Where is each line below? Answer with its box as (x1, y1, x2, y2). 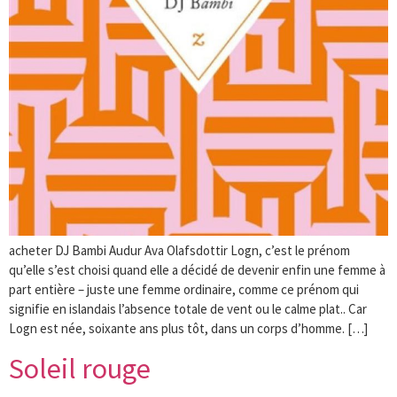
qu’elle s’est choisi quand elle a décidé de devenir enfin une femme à (9, 261, 385, 279)
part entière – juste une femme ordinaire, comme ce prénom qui (9, 281, 359, 299)
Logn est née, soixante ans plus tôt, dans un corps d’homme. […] (9, 320, 368, 338)
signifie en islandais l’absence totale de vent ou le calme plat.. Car (9, 300, 367, 318)
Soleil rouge (9, 350, 151, 386)
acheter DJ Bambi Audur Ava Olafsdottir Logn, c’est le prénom (9, 242, 350, 260)
